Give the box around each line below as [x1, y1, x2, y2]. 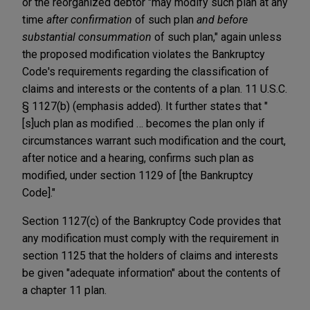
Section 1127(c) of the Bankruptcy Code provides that [22, 214, 281, 228]
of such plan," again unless [152, 30, 282, 44]
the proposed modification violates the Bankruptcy [22, 47, 265, 61]
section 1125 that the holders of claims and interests [22, 248, 278, 262]
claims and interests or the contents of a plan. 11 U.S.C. [22, 82, 287, 95]
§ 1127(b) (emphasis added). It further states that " [22, 99, 268, 113]
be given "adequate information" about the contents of [22, 266, 281, 280]
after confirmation [46, 12, 132, 26]
